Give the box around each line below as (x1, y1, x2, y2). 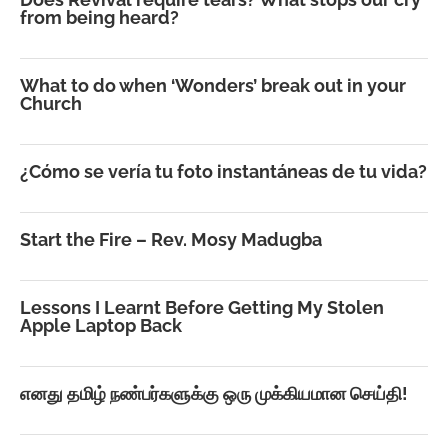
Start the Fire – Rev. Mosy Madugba (20, 228, 322, 250)
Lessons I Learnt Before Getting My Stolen (20, 296, 384, 318)
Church (20, 92, 82, 114)
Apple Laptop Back (20, 314, 182, 336)
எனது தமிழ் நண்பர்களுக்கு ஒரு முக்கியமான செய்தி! (20, 382, 408, 404)
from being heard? (20, 6, 179, 28)
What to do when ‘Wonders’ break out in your (20, 74, 406, 96)
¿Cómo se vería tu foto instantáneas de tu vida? (20, 160, 427, 182)
